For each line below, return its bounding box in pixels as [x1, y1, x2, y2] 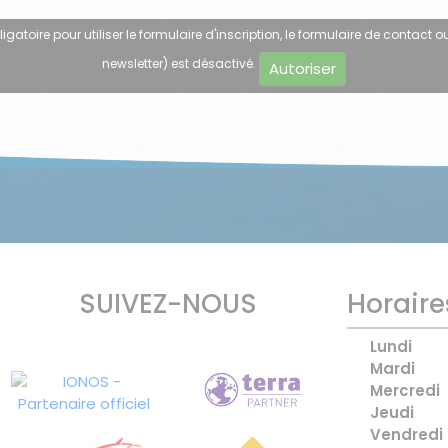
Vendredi [370, 424, 443, 446]
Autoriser [269, 57, 336, 79]
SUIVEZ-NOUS [79, 285, 257, 323]
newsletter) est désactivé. [102, 55, 259, 73]
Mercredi [370, 380, 440, 402]
